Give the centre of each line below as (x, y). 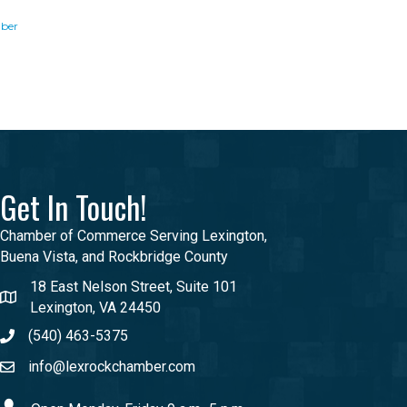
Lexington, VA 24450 (95, 308)
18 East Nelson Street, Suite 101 (133, 287)
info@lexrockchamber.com (111, 367)
